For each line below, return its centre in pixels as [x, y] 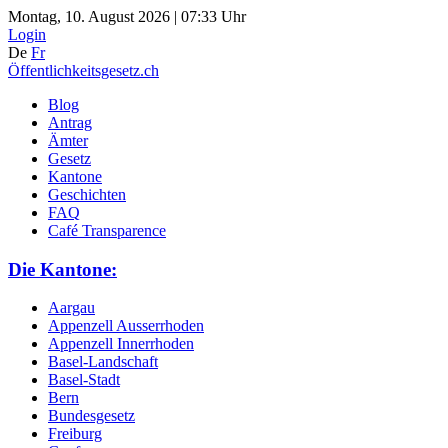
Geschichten [87, 194]
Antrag [70, 122]
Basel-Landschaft [103, 362]
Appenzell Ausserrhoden [126, 326]
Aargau [71, 308]
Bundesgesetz [91, 416]
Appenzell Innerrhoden [121, 344]
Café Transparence [107, 230]
